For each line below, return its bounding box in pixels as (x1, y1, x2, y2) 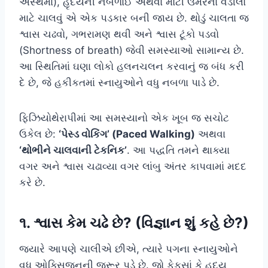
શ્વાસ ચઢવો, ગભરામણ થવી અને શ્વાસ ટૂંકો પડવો (19, 28, 219, 40)
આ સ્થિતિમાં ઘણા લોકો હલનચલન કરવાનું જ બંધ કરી (19, 60, 244, 72)
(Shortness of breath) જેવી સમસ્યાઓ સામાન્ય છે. (19, 44, 244, 56)
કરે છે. (19, 176, 45, 188)
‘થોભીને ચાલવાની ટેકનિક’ (19, 144, 127, 156)
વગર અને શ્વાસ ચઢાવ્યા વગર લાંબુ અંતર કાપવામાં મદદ (19, 160, 246, 172)
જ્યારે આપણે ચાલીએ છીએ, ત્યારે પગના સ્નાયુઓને (19, 242, 238, 255)
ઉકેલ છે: (19, 127, 59, 140)
